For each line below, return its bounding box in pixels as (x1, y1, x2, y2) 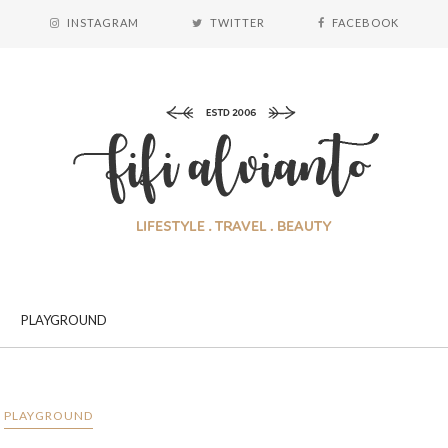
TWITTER (209, 16, 265, 29)
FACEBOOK (331, 16, 399, 29)
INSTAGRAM (66, 16, 139, 29)
